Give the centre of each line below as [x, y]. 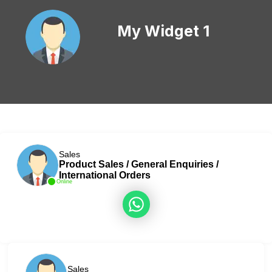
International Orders [104, 175]
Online [64, 181]
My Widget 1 [163, 31]
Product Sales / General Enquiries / [138, 164]
